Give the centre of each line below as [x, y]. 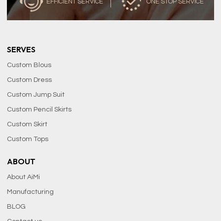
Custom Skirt [27, 124]
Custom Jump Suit [36, 94]
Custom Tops [28, 139]
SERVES [21, 49]
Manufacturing [31, 192]
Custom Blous [29, 65]
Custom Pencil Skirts [39, 109]
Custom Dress [30, 80]
